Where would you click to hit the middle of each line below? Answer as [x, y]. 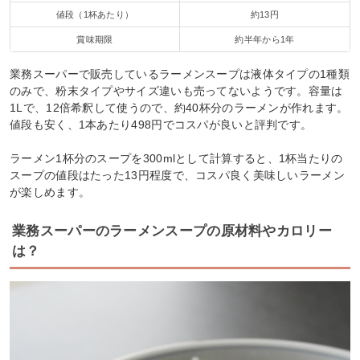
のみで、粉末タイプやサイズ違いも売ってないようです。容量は [176, 90]
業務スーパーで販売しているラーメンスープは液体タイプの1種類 [180, 74]
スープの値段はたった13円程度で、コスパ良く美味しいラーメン [177, 175]
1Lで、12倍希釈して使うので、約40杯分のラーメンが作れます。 [179, 107]
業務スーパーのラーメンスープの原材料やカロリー [172, 231]
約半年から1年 [265, 40]
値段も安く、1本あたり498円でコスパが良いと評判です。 [161, 124]
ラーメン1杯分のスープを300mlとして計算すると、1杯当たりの [176, 158]
